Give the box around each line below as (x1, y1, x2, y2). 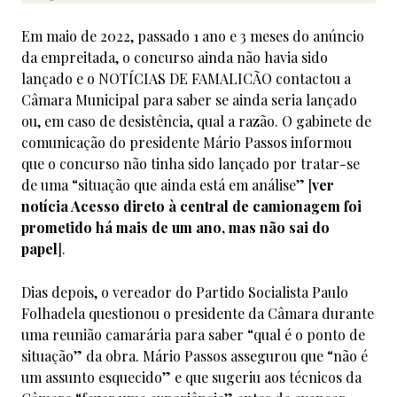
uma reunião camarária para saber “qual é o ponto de (21, 324, 365, 344)
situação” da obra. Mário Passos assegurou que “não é (21, 346, 368, 365)
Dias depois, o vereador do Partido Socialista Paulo (21, 282, 348, 301)
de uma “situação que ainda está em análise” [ (21, 175, 312, 194)
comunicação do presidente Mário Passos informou (21, 132, 352, 152)
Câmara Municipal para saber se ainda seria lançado (21, 90, 357, 109)
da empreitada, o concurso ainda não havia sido (21, 47, 328, 66)
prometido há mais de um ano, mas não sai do (21, 217, 330, 237)
